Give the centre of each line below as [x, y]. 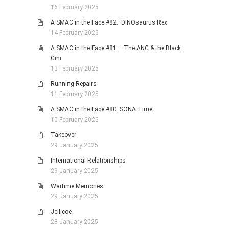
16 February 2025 [75, 7]
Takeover [63, 135]
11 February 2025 [75, 94]
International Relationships [88, 161]
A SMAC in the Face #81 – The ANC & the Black [116, 48]
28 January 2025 [74, 222]
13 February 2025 [75, 69]
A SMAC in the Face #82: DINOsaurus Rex [109, 23]
